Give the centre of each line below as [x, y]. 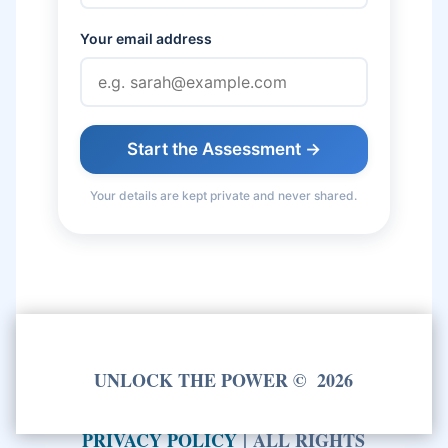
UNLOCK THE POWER [194, 380]
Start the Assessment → [223, 149]
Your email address [145, 38]
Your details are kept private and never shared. [224, 195]
